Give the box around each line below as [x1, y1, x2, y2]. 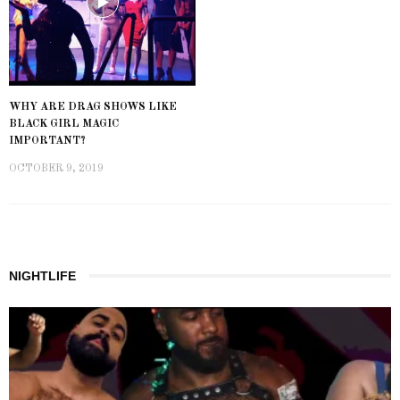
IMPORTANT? [9, 135, 86, 146]
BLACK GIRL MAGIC [9, 118, 119, 129]
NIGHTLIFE [9, 268, 76, 283]
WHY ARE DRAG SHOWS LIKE [9, 101, 177, 112]
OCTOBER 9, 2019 [9, 162, 104, 174]
